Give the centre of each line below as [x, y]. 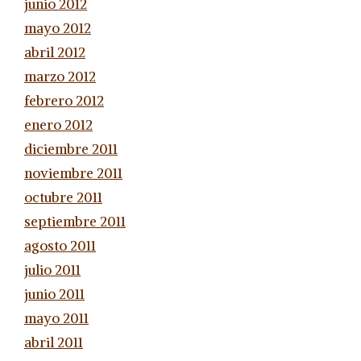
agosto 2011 [60, 245]
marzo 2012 [60, 76]
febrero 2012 [64, 100]
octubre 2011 [63, 197]
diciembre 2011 [71, 149]
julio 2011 [52, 270]
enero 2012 [58, 124]
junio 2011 [54, 294]
